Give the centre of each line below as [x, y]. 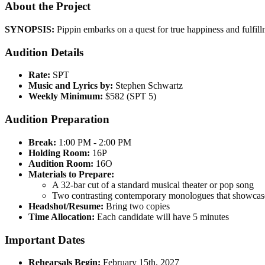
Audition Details [44, 52]
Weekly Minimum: [66, 96]
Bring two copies [137, 206]
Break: [42, 142]
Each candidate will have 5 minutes [162, 216]
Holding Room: [59, 153]
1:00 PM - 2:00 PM [94, 142]
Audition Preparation [57, 119]
